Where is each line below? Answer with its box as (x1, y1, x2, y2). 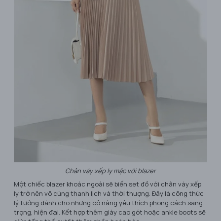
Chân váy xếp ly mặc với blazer (65, 166, 156, 176)
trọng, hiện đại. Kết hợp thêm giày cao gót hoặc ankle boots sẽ (14, 208, 206, 217)
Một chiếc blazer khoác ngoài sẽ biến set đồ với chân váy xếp (14, 180, 201, 189)
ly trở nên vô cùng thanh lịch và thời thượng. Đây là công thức (14, 189, 204, 198)
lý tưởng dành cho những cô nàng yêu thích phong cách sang (14, 198, 203, 208)
